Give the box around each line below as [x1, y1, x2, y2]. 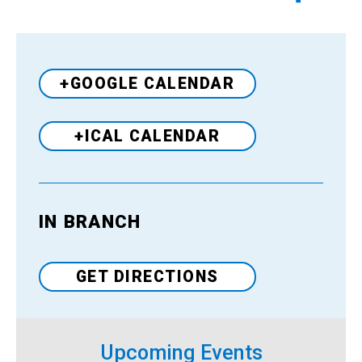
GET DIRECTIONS [75, 267, 219, 286]
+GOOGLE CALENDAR [60, 74, 235, 93]
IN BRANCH [39, 211, 141, 233]
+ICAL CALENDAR [74, 126, 221, 145]
